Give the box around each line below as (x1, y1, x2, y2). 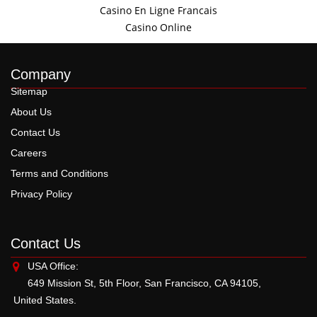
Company (11, 67, 71, 82)
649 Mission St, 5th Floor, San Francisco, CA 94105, (28, 277, 289, 289)
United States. (11, 294, 76, 306)
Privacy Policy (11, 188, 72, 200)
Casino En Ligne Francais (100, 4, 217, 17)
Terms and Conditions (11, 168, 108, 179)
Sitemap (11, 86, 47, 97)
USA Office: (28, 260, 79, 272)
